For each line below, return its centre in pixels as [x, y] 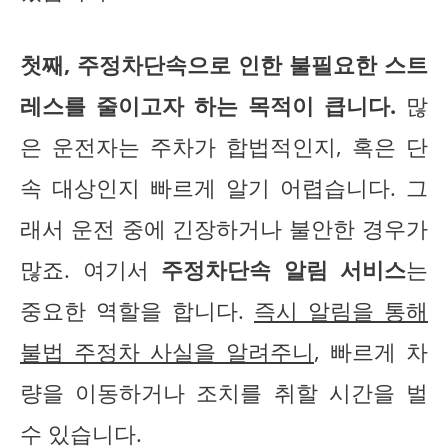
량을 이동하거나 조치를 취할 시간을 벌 [224, 392]
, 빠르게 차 [371, 351]
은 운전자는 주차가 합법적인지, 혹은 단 [224, 146]
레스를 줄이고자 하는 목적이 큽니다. [208, 105]
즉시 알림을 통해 [341, 310]
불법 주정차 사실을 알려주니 [167, 351]
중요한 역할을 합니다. [137, 310]
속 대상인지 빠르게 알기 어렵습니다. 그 [224, 187]
